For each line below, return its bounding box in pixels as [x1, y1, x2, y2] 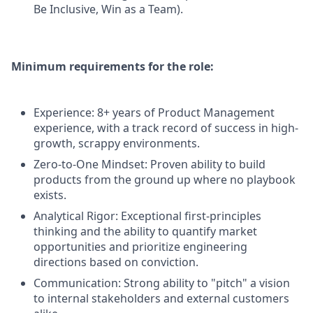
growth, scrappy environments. [34, 136, 200, 151]
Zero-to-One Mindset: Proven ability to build [34, 156, 265, 172]
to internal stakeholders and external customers [34, 291, 289, 306]
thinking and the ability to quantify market [34, 224, 257, 239]
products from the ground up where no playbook [34, 172, 296, 187]
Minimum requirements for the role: [11, 59, 214, 74]
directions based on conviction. [34, 254, 198, 270]
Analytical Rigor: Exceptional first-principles [34, 208, 261, 224]
